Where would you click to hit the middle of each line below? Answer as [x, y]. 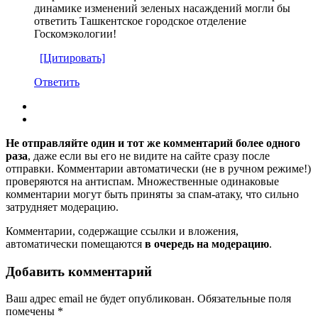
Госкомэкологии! [75, 33]
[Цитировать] [72, 57]
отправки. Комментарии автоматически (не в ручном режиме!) [158, 168]
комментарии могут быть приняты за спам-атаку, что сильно [152, 194]
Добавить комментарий [79, 271]
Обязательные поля [244, 299]
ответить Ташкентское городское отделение [140, 21]
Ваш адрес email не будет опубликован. [100, 299]
